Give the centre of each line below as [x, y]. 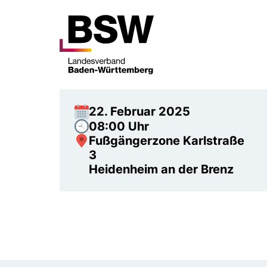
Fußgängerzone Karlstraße [167, 140]
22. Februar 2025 [139, 111]
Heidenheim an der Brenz [161, 169]
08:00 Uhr [119, 126]
